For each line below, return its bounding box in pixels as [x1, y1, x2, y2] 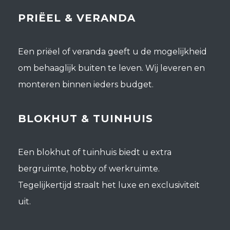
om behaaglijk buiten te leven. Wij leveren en [18, 63, 205, 73]
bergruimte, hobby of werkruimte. [18, 164, 160, 174]
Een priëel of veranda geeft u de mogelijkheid [18, 47, 207, 57]
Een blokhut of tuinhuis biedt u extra [18, 147, 171, 158]
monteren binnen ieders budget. [18, 80, 154, 90]
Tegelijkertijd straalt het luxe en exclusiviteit [18, 180, 200, 190]
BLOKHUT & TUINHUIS [18, 112, 153, 125]
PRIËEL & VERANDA [18, 12, 136, 25]
